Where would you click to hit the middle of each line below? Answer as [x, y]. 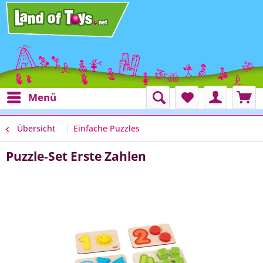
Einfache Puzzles [107, 128]
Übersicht [36, 128]
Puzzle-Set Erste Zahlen [76, 156]
